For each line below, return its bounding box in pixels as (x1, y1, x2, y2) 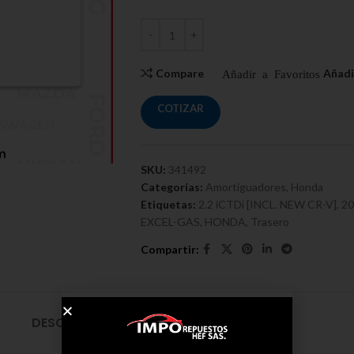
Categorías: (140, 180, 203, 194)
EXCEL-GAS (140, 215, 200, 228)
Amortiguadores (205, 180, 286, 194)
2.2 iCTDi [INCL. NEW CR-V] (198, 198, 337, 211)
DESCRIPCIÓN (32, 314, 117, 332)
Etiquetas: (140, 198, 196, 211)
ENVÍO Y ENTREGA (117, 314, 226, 332)
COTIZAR (156, 102, 204, 115)
